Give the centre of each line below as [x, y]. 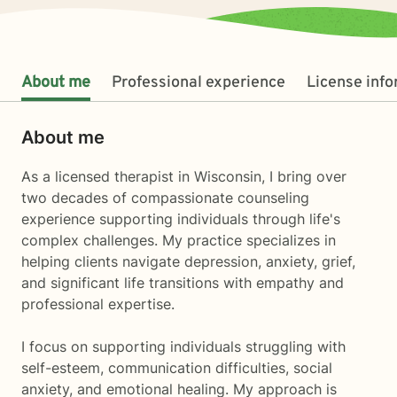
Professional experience [198, 83]
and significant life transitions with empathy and [183, 283]
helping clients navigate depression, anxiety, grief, [188, 261]
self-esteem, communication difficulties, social [177, 368]
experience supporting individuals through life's [181, 219]
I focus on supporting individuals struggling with [183, 346]
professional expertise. [98, 304]
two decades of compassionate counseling [165, 198]
